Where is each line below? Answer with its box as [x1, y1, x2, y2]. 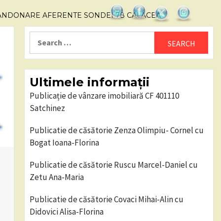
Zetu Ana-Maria [29, 172, 84, 183]
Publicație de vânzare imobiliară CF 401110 [29, 90, 179, 101]
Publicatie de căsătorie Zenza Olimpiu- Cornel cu [29, 125, 204, 136]
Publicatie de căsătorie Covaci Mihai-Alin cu [29, 194, 184, 205]
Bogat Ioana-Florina [29, 137, 99, 148]
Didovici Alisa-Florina [29, 206, 104, 217]
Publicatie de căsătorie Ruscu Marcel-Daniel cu [29, 159, 198, 170]
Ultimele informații [29, 75, 149, 89]
